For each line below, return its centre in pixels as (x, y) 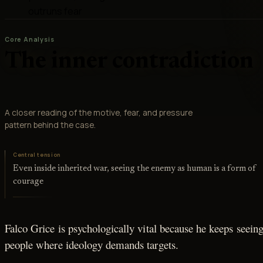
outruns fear (55, 11)
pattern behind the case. (50, 125)
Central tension (37, 155)
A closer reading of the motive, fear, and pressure (99, 113)
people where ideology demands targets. (92, 245)
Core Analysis (30, 40)
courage (28, 181)
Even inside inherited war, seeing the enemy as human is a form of (135, 168)
